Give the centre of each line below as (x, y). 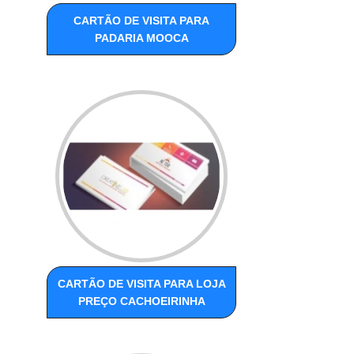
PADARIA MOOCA (141, 38)
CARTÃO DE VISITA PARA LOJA (141, 283)
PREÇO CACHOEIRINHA (141, 301)
